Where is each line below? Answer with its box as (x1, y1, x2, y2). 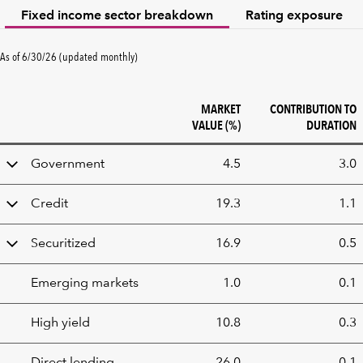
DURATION (306, 117, 357, 133)
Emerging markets (31, 277, 139, 290)
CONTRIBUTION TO (270, 100, 357, 117)
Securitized (31, 237, 96, 250)
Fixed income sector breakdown (20, 10, 213, 23)
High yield (31, 317, 90, 330)
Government (31, 158, 105, 171)
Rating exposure (245, 10, 343, 23)
